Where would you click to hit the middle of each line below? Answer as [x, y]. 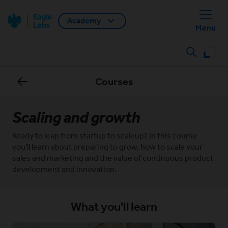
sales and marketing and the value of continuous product [113, 158]
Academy [84, 21]
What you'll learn [114, 207]
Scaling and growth [76, 117]
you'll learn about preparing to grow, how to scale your [107, 147]
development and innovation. [64, 169]
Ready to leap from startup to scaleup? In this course [105, 136]
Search [205, 57]
